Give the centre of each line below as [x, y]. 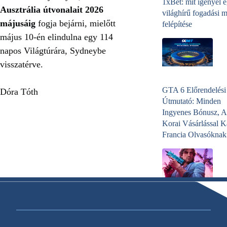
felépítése [177, 24]
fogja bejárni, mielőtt [75, 23]
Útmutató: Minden [192, 101]
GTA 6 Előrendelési [194, 90]
